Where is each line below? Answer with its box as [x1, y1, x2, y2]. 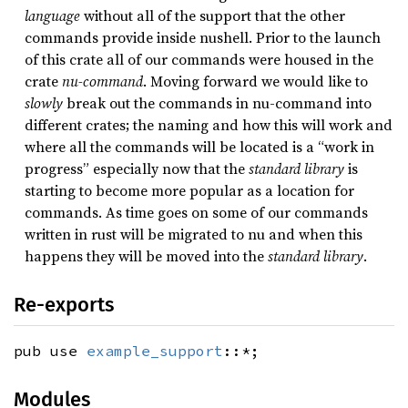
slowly [25, 93, 63, 114]
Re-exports [14, 292, 114, 318]
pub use [14, 342, 87, 361]
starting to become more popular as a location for [25, 180, 354, 201]
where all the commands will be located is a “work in [25, 137, 374, 158]
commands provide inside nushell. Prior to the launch [25, 27, 381, 48]
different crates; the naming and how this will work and [25, 115, 393, 136]
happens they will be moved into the [25, 246, 268, 267]
